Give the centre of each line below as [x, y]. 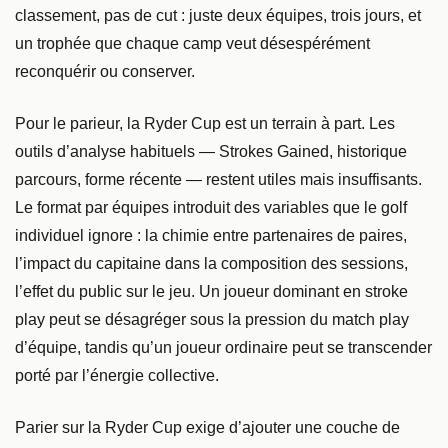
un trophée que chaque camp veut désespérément [192, 43]
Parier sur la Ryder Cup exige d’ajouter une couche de [207, 427]
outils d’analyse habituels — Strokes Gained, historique [211, 151]
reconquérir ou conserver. [105, 71]
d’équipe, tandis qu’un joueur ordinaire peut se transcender [223, 347]
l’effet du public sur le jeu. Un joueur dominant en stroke [211, 291]
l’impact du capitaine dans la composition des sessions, [211, 263]
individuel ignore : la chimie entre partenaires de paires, [211, 235]
